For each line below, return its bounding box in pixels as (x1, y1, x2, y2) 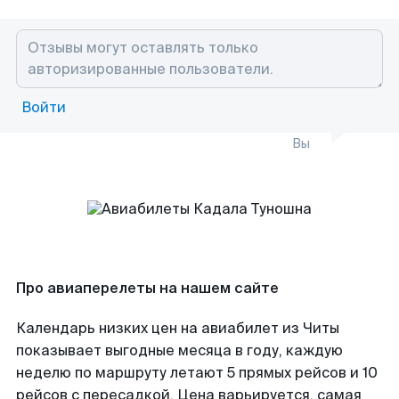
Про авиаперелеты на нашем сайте (16, 279, 279, 297)
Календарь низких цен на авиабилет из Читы (16, 319, 339, 338)
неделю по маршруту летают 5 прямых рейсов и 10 (16, 363, 378, 382)
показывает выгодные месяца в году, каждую (16, 341, 343, 360)
